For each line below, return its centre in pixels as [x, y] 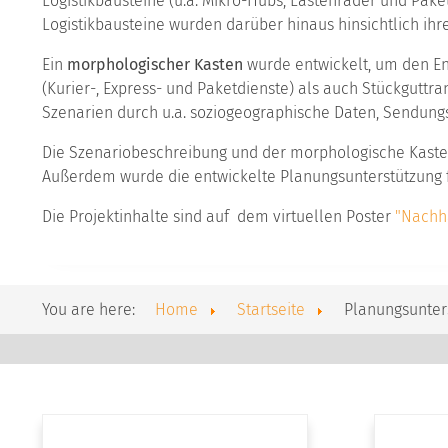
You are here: [88, 310]
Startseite [271, 310]
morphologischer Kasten [155, 65]
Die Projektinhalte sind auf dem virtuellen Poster [218, 217]
